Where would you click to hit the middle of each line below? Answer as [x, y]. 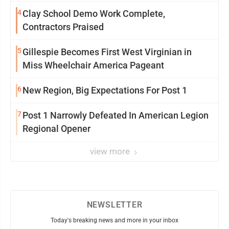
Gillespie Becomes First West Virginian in [107, 52]
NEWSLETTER [114, 205]
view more [111, 151]
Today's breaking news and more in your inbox [114, 220]
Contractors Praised [63, 27]
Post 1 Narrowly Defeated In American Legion [116, 115]
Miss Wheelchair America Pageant [93, 65]
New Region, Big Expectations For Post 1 [105, 90]
